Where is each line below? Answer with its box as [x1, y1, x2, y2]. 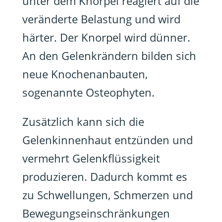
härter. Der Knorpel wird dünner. [22, 30, 190, 45]
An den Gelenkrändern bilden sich [22, 48, 196, 63]
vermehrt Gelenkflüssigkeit [22, 151, 160, 166]
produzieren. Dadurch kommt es [22, 169, 187, 184]
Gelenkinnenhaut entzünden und [22, 132, 193, 147]
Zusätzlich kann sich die [22, 114, 144, 129]
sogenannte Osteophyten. [22, 85, 155, 100]
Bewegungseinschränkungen [22, 206, 170, 221]
